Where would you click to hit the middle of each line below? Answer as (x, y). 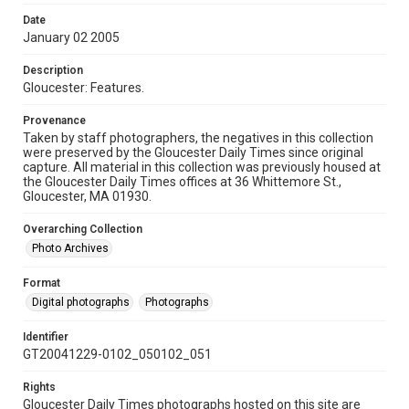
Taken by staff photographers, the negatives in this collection (198, 138)
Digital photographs (81, 302)
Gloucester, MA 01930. (87, 196)
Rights (39, 387)
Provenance (54, 121)
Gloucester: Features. (84, 88)
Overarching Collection (83, 229)
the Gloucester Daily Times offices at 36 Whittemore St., (182, 182)
